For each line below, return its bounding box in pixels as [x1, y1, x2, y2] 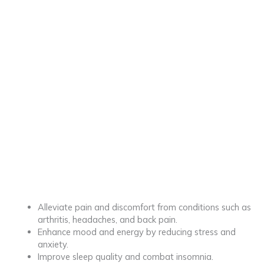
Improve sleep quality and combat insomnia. [37, 250, 213, 262]
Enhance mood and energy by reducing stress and [37, 226, 236, 237]
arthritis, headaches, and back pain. [37, 213, 177, 225]
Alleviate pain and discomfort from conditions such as [37, 201, 251, 213]
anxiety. [37, 238, 68, 250]
